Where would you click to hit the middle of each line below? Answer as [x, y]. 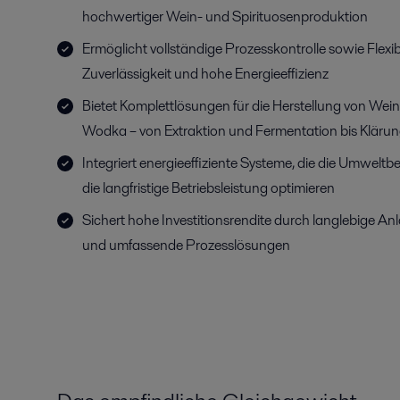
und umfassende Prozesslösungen [186, 245]
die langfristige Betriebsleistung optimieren [208, 188]
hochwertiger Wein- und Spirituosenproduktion [225, 17]
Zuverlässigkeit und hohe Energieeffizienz [205, 74]
